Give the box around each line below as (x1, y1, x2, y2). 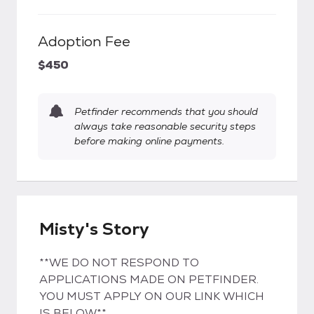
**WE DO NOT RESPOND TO (39, 255, 199, 270)
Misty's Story (39, 218, 149, 240)
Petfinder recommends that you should (74, 105, 258, 118)
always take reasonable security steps (74, 120, 256, 132)
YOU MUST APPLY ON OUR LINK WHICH (39, 289, 264, 303)
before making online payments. (74, 135, 224, 147)
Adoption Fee (38, 32, 130, 50)
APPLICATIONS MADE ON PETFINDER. (39, 272, 259, 287)
